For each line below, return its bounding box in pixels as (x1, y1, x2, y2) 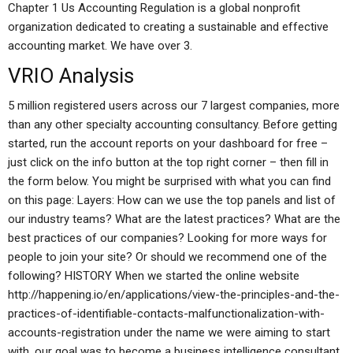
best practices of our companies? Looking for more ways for (8, 231, 327, 245)
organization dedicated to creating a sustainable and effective (8, 20, 329, 34)
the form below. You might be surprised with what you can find (8, 174, 331, 188)
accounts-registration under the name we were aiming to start (8, 325, 330, 340)
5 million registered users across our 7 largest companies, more (8, 98, 340, 113)
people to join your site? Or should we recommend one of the (8, 250, 327, 264)
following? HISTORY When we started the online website (8, 269, 299, 283)
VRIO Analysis (8, 64, 134, 87)
